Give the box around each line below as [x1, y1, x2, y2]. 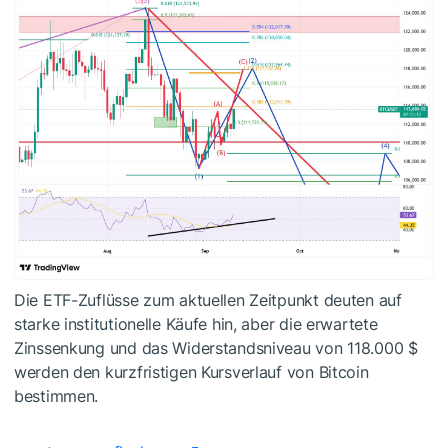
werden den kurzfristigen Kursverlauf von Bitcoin [14, 361, 369, 382]
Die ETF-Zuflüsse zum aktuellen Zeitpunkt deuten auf [14, 289, 402, 310]
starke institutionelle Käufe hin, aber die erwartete [14, 313, 378, 334]
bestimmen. [14, 385, 99, 406]
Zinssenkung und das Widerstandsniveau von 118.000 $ [14, 337, 418, 358]
